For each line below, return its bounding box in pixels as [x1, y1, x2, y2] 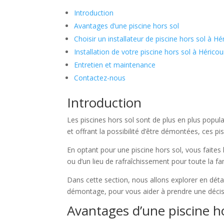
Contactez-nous [74, 73, 126, 83]
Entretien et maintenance [74, 60, 156, 70]
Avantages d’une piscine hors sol [74, 21, 179, 31]
